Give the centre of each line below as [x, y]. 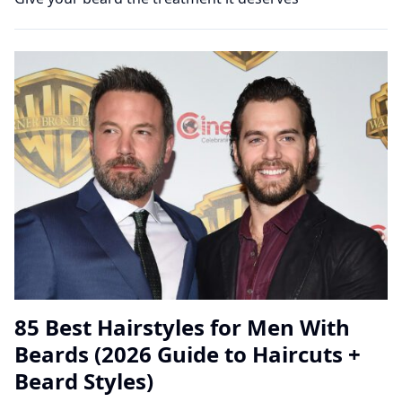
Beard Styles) [84, 380]
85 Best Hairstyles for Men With [182, 327]
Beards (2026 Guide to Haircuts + [188, 354]
